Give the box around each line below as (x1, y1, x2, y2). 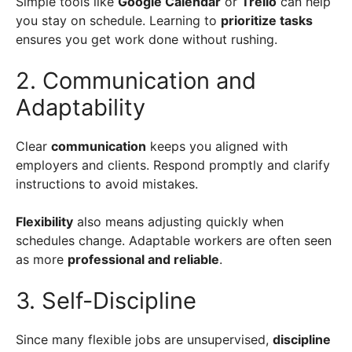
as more (16, 251, 68, 267)
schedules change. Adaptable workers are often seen (16, 232, 332, 248)
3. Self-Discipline (16, 286, 196, 314)
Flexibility (16, 213, 73, 229)
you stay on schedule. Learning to (16, 12, 221, 28)
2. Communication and (16, 66, 256, 94)
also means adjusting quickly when (73, 213, 284, 229)
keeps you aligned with (146, 137, 288, 154)
